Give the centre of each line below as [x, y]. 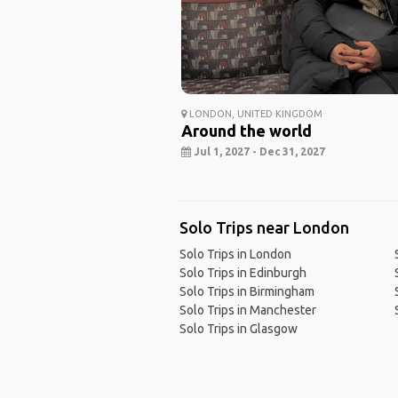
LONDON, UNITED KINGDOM [254, 114]
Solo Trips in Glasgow [238, 329]
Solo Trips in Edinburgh [243, 273]
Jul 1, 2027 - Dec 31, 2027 [258, 152]
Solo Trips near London [264, 228]
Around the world [246, 131]
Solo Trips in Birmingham [247, 292]
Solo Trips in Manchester [247, 310]
